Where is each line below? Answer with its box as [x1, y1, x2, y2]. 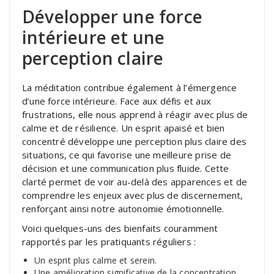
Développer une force [22, 4, 202, 28]
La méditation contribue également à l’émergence [22, 81, 237, 94]
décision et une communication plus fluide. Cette [22, 161, 229, 174]
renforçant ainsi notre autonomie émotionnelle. [22, 202, 224, 215]
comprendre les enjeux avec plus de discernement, [22, 188, 243, 201]
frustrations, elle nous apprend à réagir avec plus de [22, 108, 248, 120]
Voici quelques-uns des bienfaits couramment [22, 221, 218, 234]
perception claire [22, 46, 164, 70]
